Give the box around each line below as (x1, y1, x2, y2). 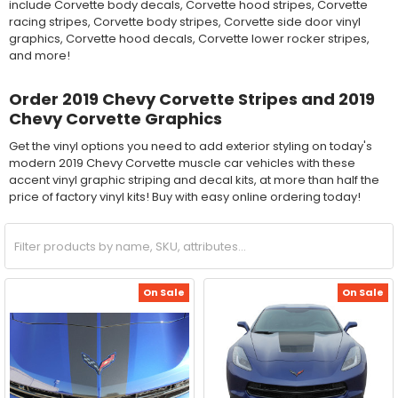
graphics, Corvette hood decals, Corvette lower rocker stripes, (8, 29, 370, 47)
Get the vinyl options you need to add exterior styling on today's (8, 138, 372, 155)
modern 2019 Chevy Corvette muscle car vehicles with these (8, 155, 355, 172)
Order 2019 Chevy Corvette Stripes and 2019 (8, 88, 375, 111)
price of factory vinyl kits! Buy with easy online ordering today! (8, 188, 361, 206)
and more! (8, 46, 70, 64)
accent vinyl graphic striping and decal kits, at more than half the (8, 171, 379, 189)
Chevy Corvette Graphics (8, 107, 222, 131)
